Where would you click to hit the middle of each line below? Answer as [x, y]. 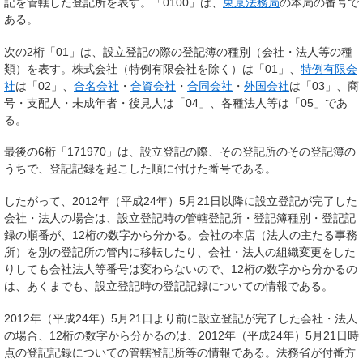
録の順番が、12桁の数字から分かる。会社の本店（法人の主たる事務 [181, 235]
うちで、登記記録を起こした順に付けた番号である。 [140, 169]
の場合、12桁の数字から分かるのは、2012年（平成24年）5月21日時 [181, 335]
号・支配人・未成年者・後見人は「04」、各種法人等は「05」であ [176, 102]
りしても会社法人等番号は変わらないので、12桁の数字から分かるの [181, 269]
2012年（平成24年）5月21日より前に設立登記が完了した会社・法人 [181, 318]
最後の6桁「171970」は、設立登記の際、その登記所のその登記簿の [180, 152]
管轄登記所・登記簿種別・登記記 [271, 218]
